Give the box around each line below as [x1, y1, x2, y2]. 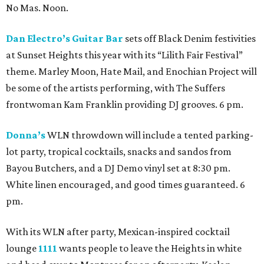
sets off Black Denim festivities [123, 32, 256, 45]
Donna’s [6, 129, 45, 141]
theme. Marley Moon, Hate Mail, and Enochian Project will [6, 65, 257, 78]
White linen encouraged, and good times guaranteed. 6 [6, 179, 245, 191]
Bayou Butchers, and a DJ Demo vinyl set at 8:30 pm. [6, 162, 230, 174]
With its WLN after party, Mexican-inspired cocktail [6, 226, 230, 238]
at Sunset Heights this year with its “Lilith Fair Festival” [6, 49, 243, 61]
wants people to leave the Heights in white [57, 242, 242, 255]
